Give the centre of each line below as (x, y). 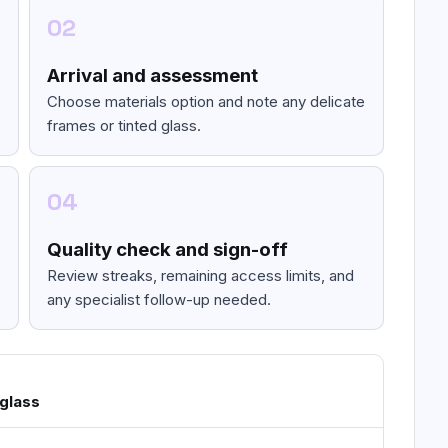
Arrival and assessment (152, 75)
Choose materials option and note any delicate (205, 101)
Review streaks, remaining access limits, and (200, 275)
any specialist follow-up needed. (158, 299)
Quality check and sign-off (167, 249)
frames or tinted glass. (123, 125)
